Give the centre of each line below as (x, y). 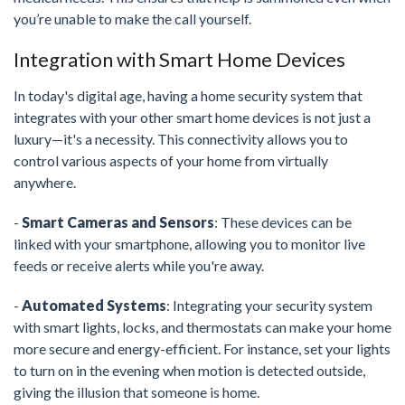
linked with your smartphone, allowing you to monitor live (189, 244)
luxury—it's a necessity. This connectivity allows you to (181, 139)
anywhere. (45, 183)
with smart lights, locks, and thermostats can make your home (202, 327)
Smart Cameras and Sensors (118, 222)
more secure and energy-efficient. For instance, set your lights (202, 349)
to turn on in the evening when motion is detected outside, (189, 371)
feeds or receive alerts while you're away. (139, 266)
